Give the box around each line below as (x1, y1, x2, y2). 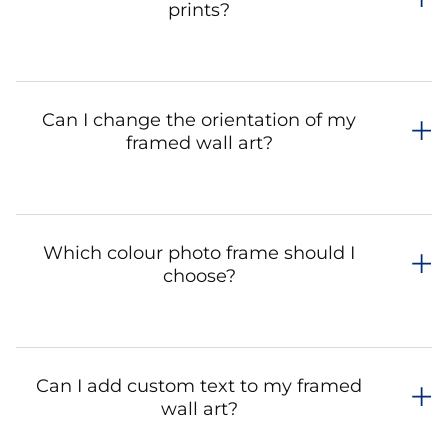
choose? (162, 265, 236, 288)
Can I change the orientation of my (42, 109, 356, 132)
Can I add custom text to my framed (36, 375, 362, 398)
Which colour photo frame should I (43, 242, 355, 265)
